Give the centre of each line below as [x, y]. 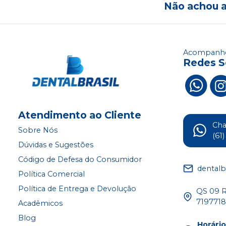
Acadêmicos [40, 204]
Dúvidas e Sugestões [56, 145]
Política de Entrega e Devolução [77, 189]
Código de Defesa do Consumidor [80, 160]
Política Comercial [51, 174]
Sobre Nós [38, 130]
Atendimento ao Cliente [80, 115]
